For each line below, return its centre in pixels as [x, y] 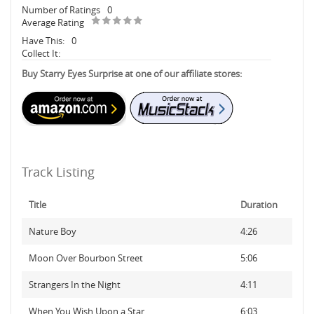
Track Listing [58, 172]
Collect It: [41, 53]
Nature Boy [53, 231]
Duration [259, 205]
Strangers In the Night [75, 285]
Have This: [43, 41]
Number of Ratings [61, 10]
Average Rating [53, 22]
